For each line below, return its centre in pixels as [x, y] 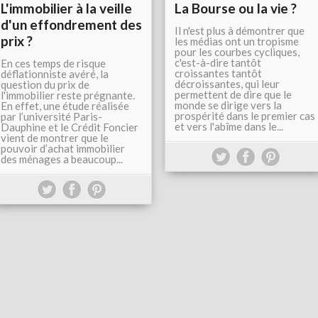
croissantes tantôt [218, 73]
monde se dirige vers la [228, 105]
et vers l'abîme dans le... [229, 126]
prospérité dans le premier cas [245, 116]
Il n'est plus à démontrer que [240, 31]
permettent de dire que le [233, 94]
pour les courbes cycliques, [237, 52]
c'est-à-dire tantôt [218, 62]
